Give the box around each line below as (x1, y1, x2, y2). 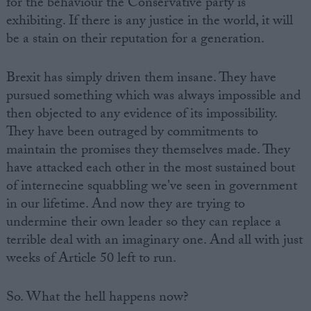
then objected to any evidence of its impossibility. (6, 103, 277, 127)
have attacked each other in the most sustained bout (6, 157, 295, 181)
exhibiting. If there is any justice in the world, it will (6, 10, 293, 34)
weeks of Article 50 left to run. (6, 247, 176, 271)
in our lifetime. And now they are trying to (6, 193, 245, 217)
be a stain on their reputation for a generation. (6, 28, 264, 52)
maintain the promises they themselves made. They (6, 139, 290, 163)
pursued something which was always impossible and (6, 85, 301, 109)
